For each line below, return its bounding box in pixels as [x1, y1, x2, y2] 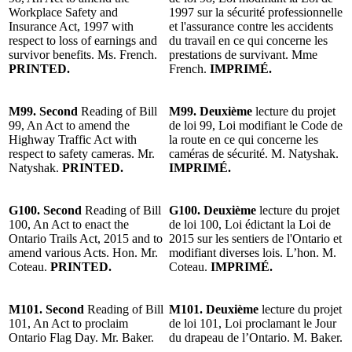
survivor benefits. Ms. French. [9, 47, 157, 61]
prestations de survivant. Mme [169, 47, 317, 61]
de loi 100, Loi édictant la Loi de [169, 217, 331, 231]
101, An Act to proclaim [9, 316, 128, 330]
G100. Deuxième [169, 203, 259, 217]
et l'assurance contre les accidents [169, 19, 333, 33]
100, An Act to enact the [9, 217, 129, 231]
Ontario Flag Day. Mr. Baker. [9, 330, 154, 344]
